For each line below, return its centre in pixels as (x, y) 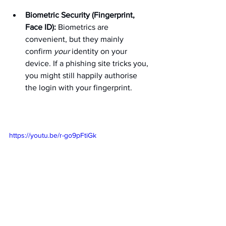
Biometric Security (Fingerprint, (81, 15)
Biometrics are (83, 27)
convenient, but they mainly (75, 39)
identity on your (99, 51)
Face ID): (41, 27)
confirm (40, 51)
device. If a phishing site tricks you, (88, 64)
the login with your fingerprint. (79, 88)
